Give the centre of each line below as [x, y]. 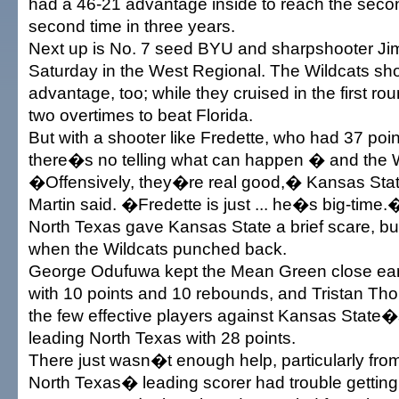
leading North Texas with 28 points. [162, 338]
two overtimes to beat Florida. [141, 115]
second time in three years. [132, 26]
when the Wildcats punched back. [158, 248]
